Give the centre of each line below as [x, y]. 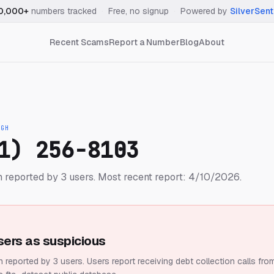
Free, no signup [139, 11]
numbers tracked [63, 11]
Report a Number [144, 42]
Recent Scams [79, 42]
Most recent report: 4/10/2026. [168, 177]
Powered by [204, 11]
